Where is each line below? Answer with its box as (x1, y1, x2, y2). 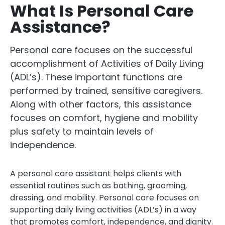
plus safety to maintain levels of (10, 125, 154, 138)
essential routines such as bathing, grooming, (10, 180, 187, 191)
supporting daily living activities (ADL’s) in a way (10, 204, 196, 215)
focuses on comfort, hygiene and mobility (10, 111, 198, 124)
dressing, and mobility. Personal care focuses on (10, 192, 199, 203)
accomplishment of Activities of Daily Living (10, 57, 203, 70)
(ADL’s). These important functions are (10, 71, 182, 83)
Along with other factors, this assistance (10, 98, 191, 110)
